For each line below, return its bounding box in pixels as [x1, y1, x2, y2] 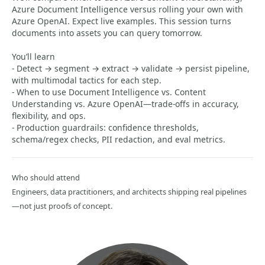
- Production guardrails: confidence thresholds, [12, 122, 199, 133]
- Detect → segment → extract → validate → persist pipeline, [12, 63, 250, 74]
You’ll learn [12, 51, 55, 62]
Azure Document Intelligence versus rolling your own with [12, 4, 243, 15]
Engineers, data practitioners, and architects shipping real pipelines [12, 186, 247, 197]
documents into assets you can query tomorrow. [12, 27, 202, 38]
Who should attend [12, 172, 80, 183]
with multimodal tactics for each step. [12, 75, 161, 86]
